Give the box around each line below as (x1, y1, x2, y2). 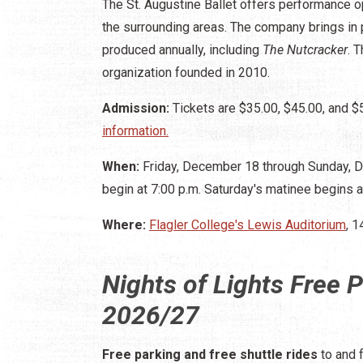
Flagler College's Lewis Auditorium (149, 216, 346, 233)
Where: (102, 216, 149, 233)
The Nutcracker (263, 41, 348, 58)
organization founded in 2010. (102, 64, 270, 80)
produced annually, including (102, 41, 263, 58)
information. (102, 122, 169, 139)
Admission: (102, 100, 169, 116)
